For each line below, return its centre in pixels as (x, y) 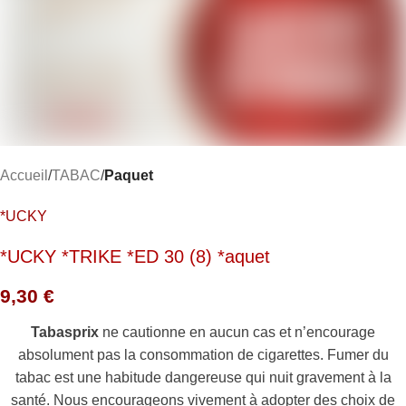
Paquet (129, 175)
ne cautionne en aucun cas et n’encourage (237, 332)
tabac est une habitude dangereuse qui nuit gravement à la (203, 377)
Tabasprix (65, 332)
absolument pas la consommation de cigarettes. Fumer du (203, 354)
